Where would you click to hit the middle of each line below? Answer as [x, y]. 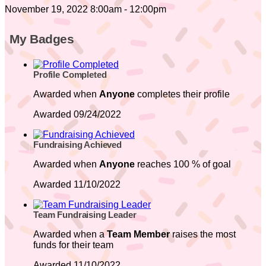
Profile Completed [70, 75]
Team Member [138, 234]
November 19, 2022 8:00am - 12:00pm [85, 9]
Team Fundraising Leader [85, 215]
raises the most [203, 234]
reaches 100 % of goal [183, 164]
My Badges [42, 39]
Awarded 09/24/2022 [77, 114]
